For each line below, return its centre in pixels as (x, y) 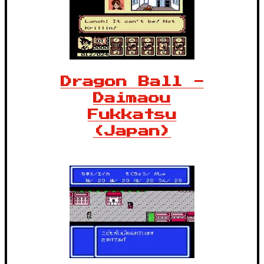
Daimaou (132, 98)
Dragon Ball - (132, 81)
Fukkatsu (132, 114)
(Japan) (132, 131)
